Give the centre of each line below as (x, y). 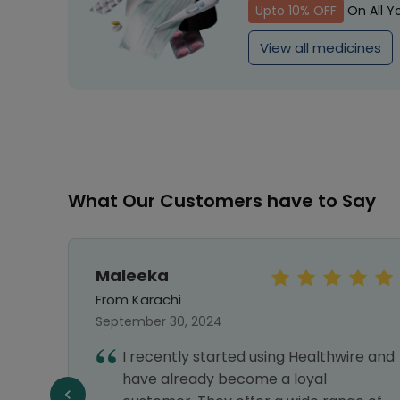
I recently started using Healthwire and (258, 357)
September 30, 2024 (159, 321)
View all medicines (321, 48)
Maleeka (132, 275)
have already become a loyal (225, 379)
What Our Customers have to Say (222, 201)
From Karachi (138, 300)
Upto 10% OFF (296, 11)
